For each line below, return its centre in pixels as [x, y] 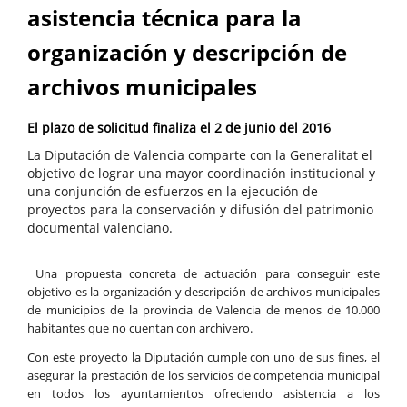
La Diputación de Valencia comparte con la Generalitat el [200, 155]
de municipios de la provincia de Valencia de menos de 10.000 [203, 310]
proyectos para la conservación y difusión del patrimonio [200, 210]
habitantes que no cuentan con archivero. [140, 328]
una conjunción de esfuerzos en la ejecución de [173, 192]
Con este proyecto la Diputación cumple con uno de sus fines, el [203, 357]
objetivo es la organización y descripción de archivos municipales [203, 292]
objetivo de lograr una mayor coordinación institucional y [201, 174]
